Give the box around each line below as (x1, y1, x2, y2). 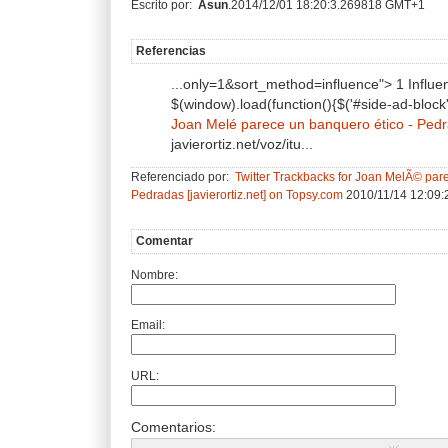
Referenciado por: (131, 170, 232, 183)
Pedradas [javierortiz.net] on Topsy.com (131, 188, 346, 201)
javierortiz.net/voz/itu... (171, 137, 313, 153)
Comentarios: (131, 419, 216, 435)
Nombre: (131, 267, 178, 281)
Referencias (136, 43, 206, 58)
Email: (131, 318, 165, 332)
